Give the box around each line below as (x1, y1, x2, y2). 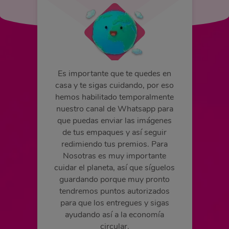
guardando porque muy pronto (59, 174, 170, 185)
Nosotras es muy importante (63, 150, 166, 162)
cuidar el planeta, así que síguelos (54, 162, 175, 173)
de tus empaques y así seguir (62, 127, 167, 138)
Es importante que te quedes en (58, 68, 171, 79)
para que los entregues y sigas (60, 197, 169, 209)
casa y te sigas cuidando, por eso (55, 80, 174, 91)
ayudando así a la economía (65, 209, 164, 220)
